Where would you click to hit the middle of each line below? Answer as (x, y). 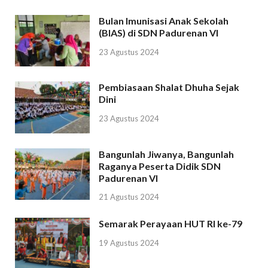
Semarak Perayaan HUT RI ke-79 (170, 224)
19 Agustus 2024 (129, 243)
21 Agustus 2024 (129, 197)
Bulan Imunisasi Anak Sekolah (164, 21)
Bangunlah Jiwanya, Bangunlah (166, 154)
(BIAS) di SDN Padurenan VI (159, 33)
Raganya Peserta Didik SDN (160, 166)
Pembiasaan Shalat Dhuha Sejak (169, 87)
